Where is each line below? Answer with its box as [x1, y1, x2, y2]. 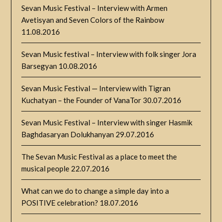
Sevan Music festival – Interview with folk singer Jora [21, 50, 197, 59]
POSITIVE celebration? [21, 198, 99, 208]
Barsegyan [21, 61, 57, 71]
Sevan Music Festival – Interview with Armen [21, 3, 168, 13]
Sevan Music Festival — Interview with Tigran [21, 84, 171, 93]
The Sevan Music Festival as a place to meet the [21, 152, 177, 162]
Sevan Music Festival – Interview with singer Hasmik [21, 118, 193, 127]
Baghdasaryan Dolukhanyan [21, 130, 114, 139]
